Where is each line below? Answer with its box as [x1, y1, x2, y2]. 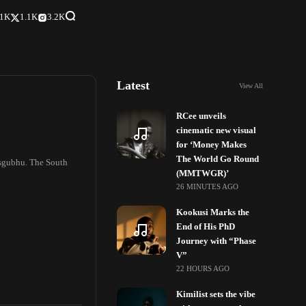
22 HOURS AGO [176, 264, 231, 273]
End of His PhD [176, 222, 236, 232]
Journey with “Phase [176, 236, 257, 246]
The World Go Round [176, 154, 260, 164]
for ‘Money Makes [176, 140, 247, 150]
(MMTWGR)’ [176, 169, 229, 178]
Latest [117, 79, 150, 92]
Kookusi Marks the [176, 208, 250, 217]
